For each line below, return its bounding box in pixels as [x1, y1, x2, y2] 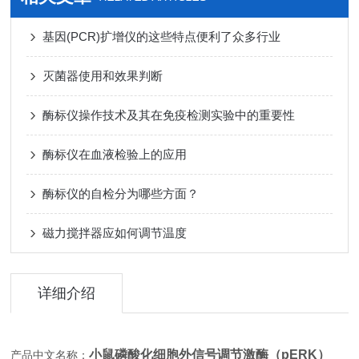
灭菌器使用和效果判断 [42, 69, 163, 83]
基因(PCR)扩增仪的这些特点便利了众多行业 [42, 30, 281, 43]
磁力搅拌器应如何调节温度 [42, 226, 188, 240]
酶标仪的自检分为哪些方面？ [42, 187, 200, 200]
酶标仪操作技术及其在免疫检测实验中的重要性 [42, 108, 296, 122]
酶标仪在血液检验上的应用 [42, 147, 188, 161]
